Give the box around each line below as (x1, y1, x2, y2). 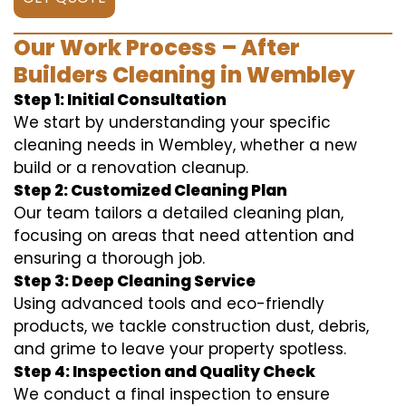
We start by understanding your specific (14, 111, 331, 133)
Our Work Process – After (14, 32, 300, 63)
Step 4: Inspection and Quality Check (14, 360, 315, 382)
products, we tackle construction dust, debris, (14, 314, 369, 337)
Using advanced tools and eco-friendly (14, 292, 324, 314)
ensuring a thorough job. (14, 246, 205, 269)
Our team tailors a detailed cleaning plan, (14, 201, 343, 224)
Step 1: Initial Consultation (14, 88, 227, 111)
